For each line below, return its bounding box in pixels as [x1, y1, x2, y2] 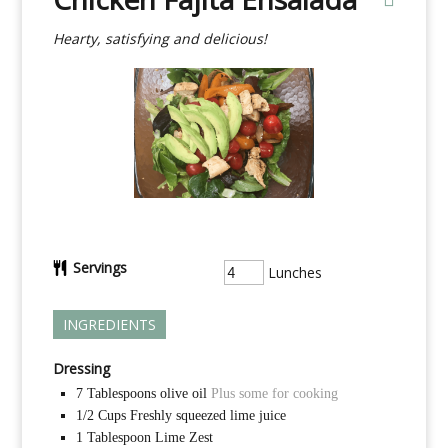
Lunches [263, 263, 322, 283]
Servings [72, 258, 127, 278]
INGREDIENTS [62, 315, 156, 335]
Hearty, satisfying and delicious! [52, 28, 267, 48]
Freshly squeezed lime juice [129, 408, 286, 424]
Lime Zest [154, 430, 213, 446]
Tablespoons [86, 386, 156, 402]
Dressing [52, 359, 110, 379]
